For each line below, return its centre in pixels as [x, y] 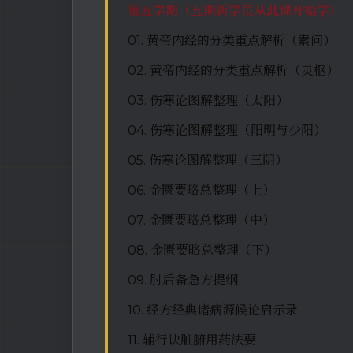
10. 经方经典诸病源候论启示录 [213, 310]
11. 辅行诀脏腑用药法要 [192, 340]
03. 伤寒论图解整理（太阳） [208, 100]
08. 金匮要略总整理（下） [202, 250]
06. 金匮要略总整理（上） [201, 190]
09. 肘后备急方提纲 [183, 280]
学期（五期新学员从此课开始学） [247, 10]
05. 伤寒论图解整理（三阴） [208, 160]
